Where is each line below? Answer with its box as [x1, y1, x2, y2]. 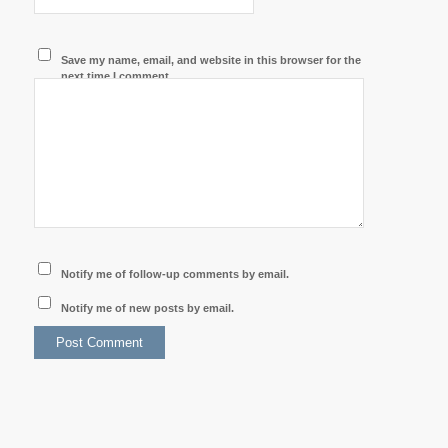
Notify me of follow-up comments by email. [61, 268, 290, 281]
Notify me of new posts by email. [61, 302, 235, 315]
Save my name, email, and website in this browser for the [61, 54, 362, 67]
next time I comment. [61, 70, 173, 83]
